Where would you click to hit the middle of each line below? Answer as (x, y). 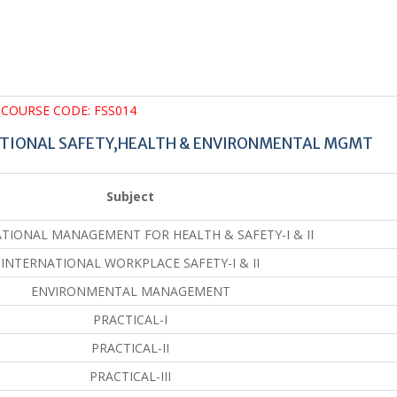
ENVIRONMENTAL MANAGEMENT (130, 291)
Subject (130, 196)
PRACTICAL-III (130, 376)
